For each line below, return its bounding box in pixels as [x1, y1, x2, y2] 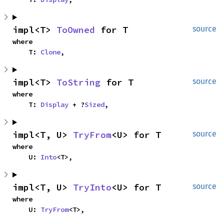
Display [40, 100, 68, 109]
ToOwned [56, 24, 95, 35]
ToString [56, 76, 100, 88]
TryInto [73, 181, 111, 193]
